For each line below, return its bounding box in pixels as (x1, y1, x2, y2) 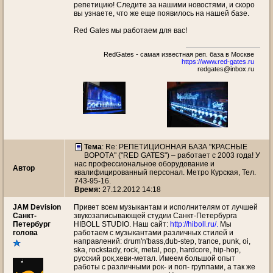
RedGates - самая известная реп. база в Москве (104, 51, 254, 58)
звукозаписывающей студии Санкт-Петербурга (74, 211, 237, 220)
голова (13, 229, 38, 237)
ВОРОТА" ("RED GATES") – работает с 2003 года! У (84, 151, 260, 160)
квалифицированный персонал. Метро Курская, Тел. (74, 168, 256, 177)
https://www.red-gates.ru (182, 58, 254, 65)
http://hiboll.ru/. (170, 220, 218, 229)
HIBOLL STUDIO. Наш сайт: (74, 220, 170, 229)
